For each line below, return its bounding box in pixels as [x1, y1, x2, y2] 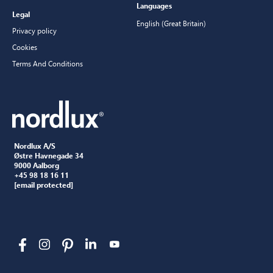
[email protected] [14, 179, 73, 190]
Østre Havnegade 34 [14, 150, 83, 160]
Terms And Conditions [12, 58, 83, 68]
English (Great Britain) [136, 18, 206, 28]
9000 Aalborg [14, 160, 59, 170]
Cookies [12, 42, 37, 52]
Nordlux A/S [14, 140, 55, 151]
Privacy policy [12, 26, 57, 35]
